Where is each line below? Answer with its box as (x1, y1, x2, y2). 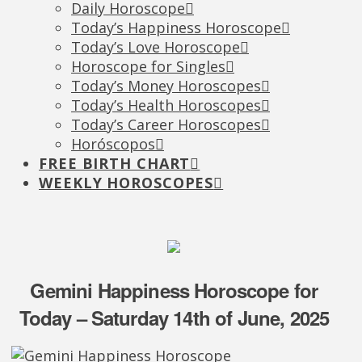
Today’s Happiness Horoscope (71, 18, 281, 37)
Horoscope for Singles (71, 57, 225, 76)
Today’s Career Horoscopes (71, 115, 261, 134)
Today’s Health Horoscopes (71, 95, 261, 115)
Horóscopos (71, 134, 155, 154)
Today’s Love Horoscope (71, 37, 240, 57)
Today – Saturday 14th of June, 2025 (19, 304, 330, 331)
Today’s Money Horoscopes (71, 76, 261, 95)
